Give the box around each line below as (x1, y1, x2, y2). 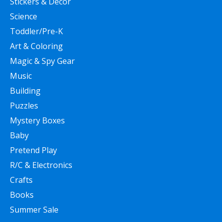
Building (10, 85, 41, 97)
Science (10, 11, 37, 22)
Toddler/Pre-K (10, 26, 63, 37)
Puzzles (10, 100, 38, 111)
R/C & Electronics (10, 160, 72, 171)
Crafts (10, 174, 33, 186)
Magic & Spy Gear (10, 55, 75, 67)
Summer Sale (10, 204, 58, 216)
